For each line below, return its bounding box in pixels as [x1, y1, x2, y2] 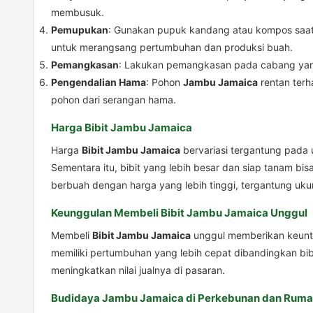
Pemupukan [51, 24, 108, 36]
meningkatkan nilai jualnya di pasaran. [51, 264, 225, 277]
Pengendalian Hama [51, 76, 146, 89]
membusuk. [51, 6, 104, 19]
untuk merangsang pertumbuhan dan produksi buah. [51, 41, 293, 54]
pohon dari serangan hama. [51, 94, 176, 106]
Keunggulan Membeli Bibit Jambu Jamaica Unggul [51, 206, 307, 220]
